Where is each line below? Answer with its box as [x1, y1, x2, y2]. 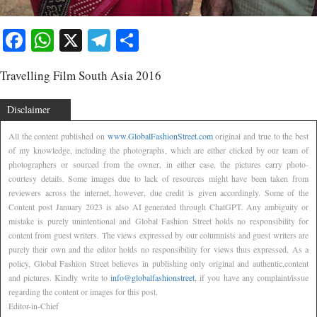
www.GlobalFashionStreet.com [107, 129, 213, 142]
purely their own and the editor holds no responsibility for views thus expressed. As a [8, 243, 309, 255]
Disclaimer [7, 102, 50, 116]
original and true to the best [212, 129, 309, 142]
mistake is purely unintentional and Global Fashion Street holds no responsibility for [8, 214, 309, 226]
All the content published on [8, 129, 108, 142]
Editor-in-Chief [8, 299, 59, 311]
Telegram [110, 24, 195, 55]
